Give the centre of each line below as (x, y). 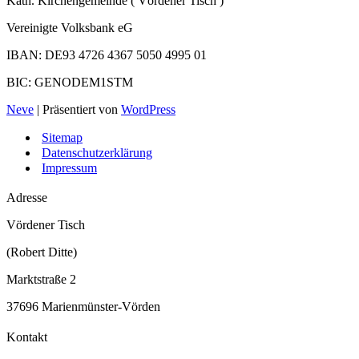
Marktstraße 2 (41, 280)
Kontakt (27, 337)
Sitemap (62, 137)
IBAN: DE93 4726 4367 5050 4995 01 (107, 54)
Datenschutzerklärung (97, 152)
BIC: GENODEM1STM (70, 82)
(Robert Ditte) (42, 252)
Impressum (69, 167)
